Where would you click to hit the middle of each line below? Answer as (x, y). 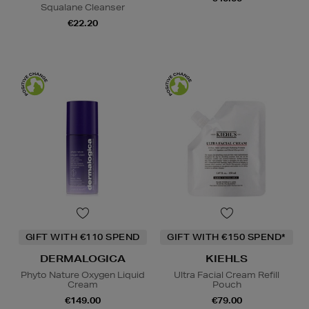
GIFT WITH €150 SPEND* (227, 237)
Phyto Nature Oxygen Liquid (82, 275)
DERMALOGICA (82, 258)
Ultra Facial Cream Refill (227, 275)
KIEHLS (227, 258)
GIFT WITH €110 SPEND (82, 237)
